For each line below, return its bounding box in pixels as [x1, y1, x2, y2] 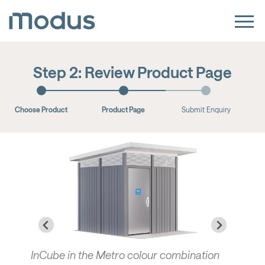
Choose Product [15, 105, 68, 114]
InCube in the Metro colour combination [30, 248, 219, 261]
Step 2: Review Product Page [33, 63, 232, 81]
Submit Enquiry [181, 105, 231, 114]
